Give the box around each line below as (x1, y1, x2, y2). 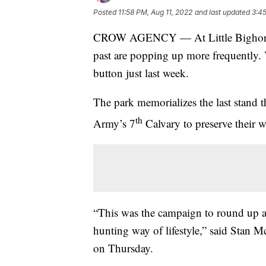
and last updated (195, 7, 250, 17)
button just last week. (93, 65, 189, 80)
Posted (93, 7, 118, 17)
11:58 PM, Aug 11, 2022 (118, 7, 192, 17)
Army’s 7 (93, 115, 135, 131)
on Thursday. (93, 240, 153, 255)
